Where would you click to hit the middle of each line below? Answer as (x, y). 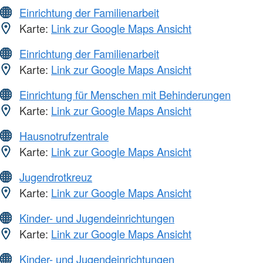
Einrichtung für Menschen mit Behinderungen (125, 95)
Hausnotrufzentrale (64, 136)
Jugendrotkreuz (56, 177)
